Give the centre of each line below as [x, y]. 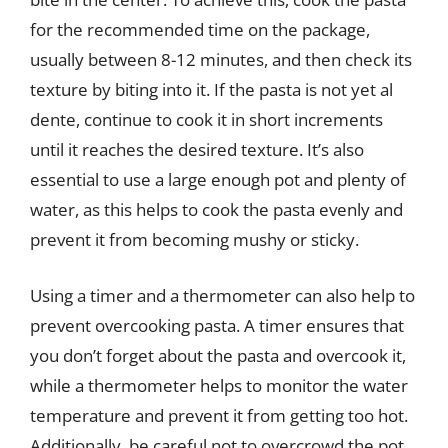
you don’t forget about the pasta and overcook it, [218, 355]
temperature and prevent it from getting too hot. [219, 415]
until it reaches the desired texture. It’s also [197, 149]
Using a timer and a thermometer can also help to [222, 295]
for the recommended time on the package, [200, 29]
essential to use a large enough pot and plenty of [218, 179]
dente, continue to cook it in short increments [206, 119]
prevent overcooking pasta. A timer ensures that [217, 325]
